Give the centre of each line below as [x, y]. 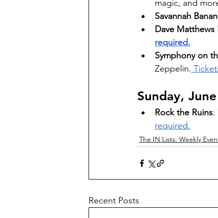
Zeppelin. [173, 69]
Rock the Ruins [184, 113]
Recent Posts [114, 201]
